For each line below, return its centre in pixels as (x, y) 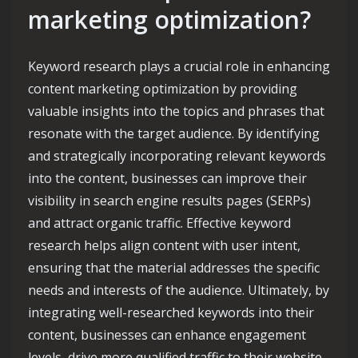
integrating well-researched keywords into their (171, 312)
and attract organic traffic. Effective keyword (159, 223)
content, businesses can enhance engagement (167, 335)
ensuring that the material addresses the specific (174, 268)
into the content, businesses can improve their (167, 178)
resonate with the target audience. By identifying (174, 133)
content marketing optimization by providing (163, 89)
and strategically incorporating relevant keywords (177, 156)
